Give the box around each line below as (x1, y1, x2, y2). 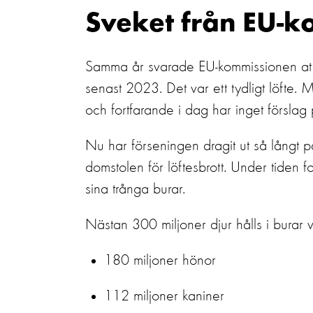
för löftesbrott (148, 160, 224, 175)
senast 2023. (85, 81, 162, 96)
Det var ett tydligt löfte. (166, 81, 297, 96)
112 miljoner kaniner (104, 289, 224, 304)
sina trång (85, 182, 141, 197)
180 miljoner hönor (104, 253, 216, 268)
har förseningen (108, 138, 199, 154)
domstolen (85, 160, 144, 175)
